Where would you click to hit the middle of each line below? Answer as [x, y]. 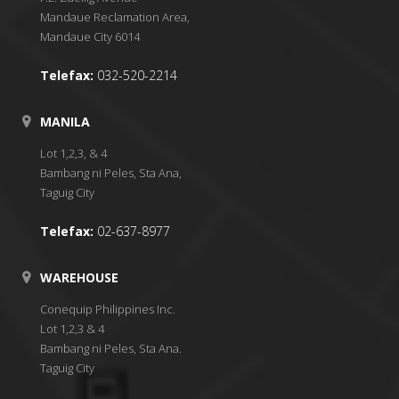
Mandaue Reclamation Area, [115, 16]
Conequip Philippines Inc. [108, 309]
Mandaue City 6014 [90, 36]
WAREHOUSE [79, 277]
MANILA [65, 121]
